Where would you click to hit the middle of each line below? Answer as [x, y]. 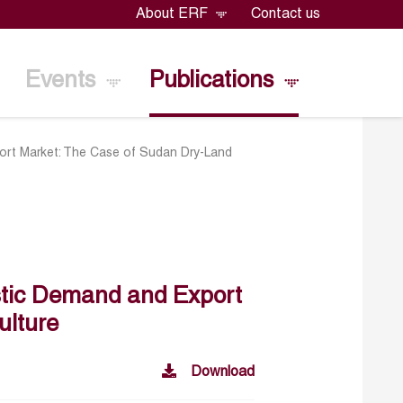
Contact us [285, 15]
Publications [214, 81]
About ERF [174, 15]
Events [63, 81]
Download [223, 373]
